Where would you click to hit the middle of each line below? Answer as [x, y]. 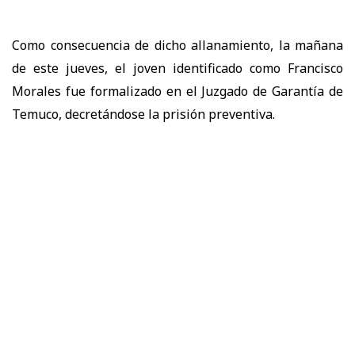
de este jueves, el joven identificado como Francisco [177, 68]
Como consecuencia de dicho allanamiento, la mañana [177, 45]
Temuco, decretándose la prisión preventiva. [143, 114]
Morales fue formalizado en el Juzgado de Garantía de [177, 91]
